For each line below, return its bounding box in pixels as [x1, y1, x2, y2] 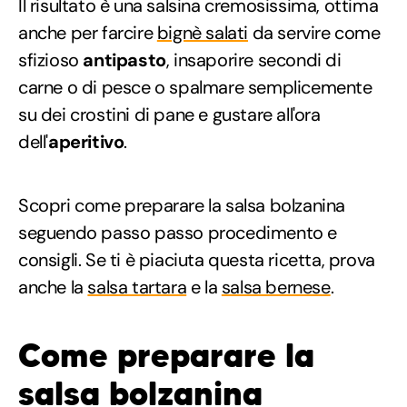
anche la [18, 275, 88, 300]
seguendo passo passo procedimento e [18, 221, 338, 245]
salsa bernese [221, 275, 331, 300]
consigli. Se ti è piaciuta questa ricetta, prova [18, 248, 375, 273]
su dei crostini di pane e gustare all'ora [18, 103, 321, 127]
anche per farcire [18, 21, 157, 45]
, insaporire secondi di [165, 48, 342, 73]
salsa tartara [87, 275, 187, 300]
